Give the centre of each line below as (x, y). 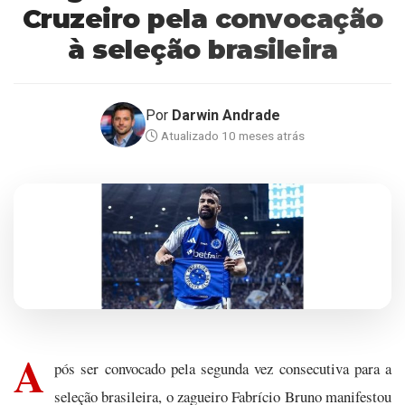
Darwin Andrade (226, 115)
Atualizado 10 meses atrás (231, 136)
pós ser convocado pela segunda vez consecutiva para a (223, 369)
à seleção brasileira (202, 49)
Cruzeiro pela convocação (202, 19)
